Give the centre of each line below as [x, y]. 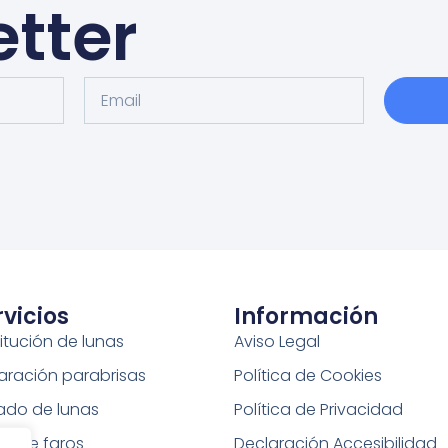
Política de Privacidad [319, 409]
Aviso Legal [277, 341]
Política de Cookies [308, 375]
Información [306, 316]
